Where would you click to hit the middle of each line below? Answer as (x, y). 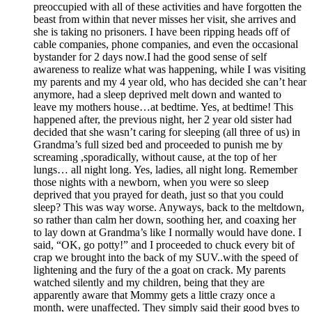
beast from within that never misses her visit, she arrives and (165, 19)
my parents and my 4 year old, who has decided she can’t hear (170, 81)
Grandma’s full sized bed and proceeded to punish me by (158, 144)
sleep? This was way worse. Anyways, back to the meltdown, (169, 207)
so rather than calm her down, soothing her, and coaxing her (165, 219)
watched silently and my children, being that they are (149, 282)
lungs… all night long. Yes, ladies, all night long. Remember (165, 169)
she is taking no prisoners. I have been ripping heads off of (162, 31)
